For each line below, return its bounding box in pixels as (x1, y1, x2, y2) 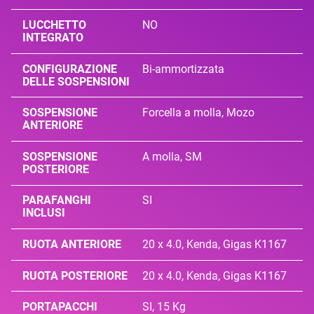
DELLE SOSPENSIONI (22, 74, 130, 88)
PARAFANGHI (22, 193, 91, 207)
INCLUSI (22, 206, 65, 220)
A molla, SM (142, 149, 203, 163)
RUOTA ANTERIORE (22, 238, 121, 252)
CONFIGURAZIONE (22, 62, 117, 76)
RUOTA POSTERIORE (22, 268, 128, 282)
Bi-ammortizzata (142, 62, 225, 76)
